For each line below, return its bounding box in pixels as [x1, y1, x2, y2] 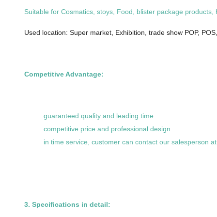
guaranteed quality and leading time [44, 111, 154, 120]
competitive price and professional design [44, 124, 170, 133]
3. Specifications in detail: [24, 200, 110, 208]
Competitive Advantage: [24, 70, 104, 78]
